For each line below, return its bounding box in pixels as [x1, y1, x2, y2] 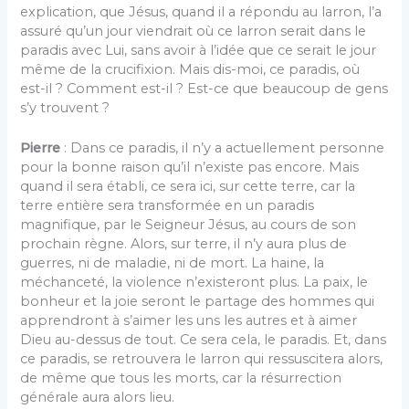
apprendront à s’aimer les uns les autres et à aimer [20, 312, 358, 330]
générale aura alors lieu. [20, 389, 175, 406]
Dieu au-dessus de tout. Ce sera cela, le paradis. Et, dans [20, 331, 387, 349]
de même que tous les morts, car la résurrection [20, 370, 342, 387]
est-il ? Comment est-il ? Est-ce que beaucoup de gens [20, 79, 389, 97]
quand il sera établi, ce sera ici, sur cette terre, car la [20, 178, 356, 195]
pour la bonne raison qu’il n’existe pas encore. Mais [20, 159, 360, 176]
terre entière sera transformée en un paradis [20, 197, 315, 215]
